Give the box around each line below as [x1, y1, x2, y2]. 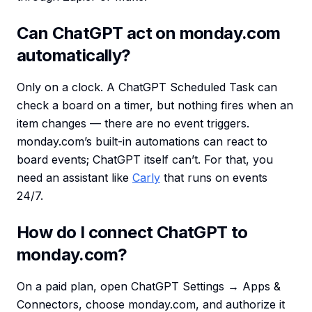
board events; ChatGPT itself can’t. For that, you [17, 153, 273, 167]
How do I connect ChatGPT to [17, 222, 248, 243]
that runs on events [160, 171, 267, 185]
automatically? [17, 45, 131, 66]
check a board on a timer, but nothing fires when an [17, 98, 293, 113]
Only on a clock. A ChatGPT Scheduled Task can [17, 80, 277, 95]
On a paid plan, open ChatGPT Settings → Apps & [17, 279, 281, 294]
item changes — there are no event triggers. [17, 116, 249, 131]
